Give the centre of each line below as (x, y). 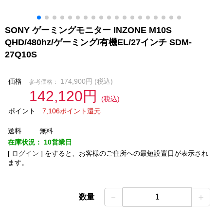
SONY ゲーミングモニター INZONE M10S (88, 30)
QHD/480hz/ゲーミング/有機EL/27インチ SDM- (98, 42)
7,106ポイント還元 (71, 111)
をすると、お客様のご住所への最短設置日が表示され (126, 153)
